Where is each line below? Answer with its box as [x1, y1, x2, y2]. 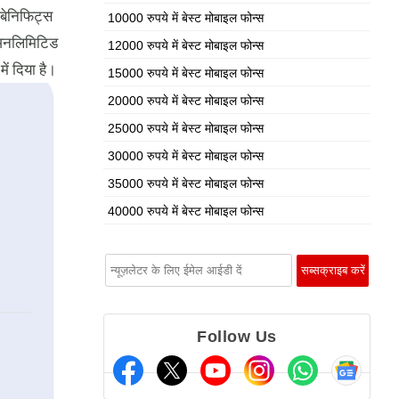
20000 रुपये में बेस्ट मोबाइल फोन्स [108, 94, 264, 108]
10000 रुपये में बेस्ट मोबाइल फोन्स [108, 11, 264, 25]
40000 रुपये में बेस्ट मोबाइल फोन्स [108, 204, 264, 218]
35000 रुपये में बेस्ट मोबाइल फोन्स [108, 176, 264, 191]
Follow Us [197, 328, 277, 346]
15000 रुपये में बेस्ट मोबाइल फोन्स [108, 66, 264, 80]
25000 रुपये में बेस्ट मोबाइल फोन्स [108, 121, 264, 135]
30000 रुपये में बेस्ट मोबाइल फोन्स [108, 149, 264, 163]
